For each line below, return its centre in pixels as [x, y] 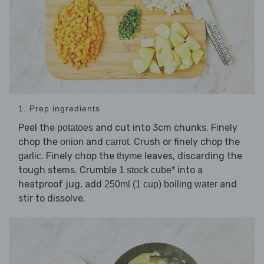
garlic [30, 156]
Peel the [38, 127]
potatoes [75, 127]
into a [189, 170]
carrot [117, 141]
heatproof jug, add [61, 184]
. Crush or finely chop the [184, 141]
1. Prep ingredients [59, 108]
